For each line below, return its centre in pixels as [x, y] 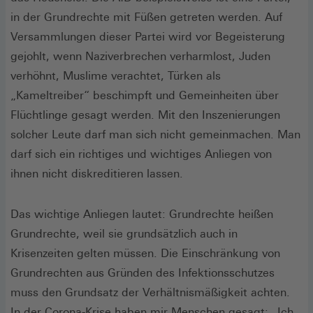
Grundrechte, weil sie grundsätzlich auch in [124, 233]
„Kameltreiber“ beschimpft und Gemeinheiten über [145, 95]
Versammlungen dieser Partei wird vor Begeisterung [148, 36]
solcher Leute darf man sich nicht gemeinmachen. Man [155, 134]
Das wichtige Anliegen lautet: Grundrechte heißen [142, 214]
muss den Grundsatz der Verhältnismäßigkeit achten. [150, 292]
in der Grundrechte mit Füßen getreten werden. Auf [146, 17]
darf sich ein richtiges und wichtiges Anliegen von [141, 154]
